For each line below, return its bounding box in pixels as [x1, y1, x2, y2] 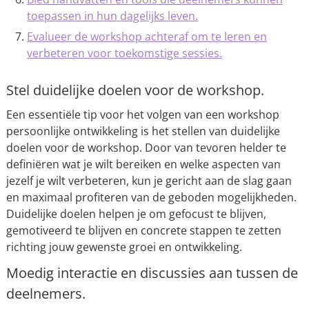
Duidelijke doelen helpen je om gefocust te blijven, [6, 206, 266, 221]
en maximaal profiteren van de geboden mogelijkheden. [6, 190, 297, 205]
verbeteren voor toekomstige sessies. [26, 46, 222, 61]
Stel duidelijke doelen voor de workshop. [6, 81, 264, 99]
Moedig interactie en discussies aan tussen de [6, 263, 298, 282]
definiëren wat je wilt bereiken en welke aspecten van [6, 157, 281, 172]
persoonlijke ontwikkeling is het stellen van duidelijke [6, 123, 280, 139]
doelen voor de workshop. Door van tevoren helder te [6, 140, 286, 155]
